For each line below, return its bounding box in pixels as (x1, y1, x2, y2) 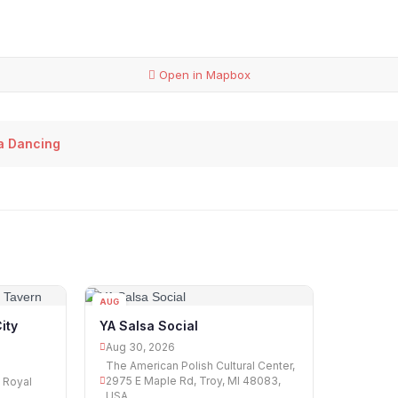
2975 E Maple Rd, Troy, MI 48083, (106, 373, 282, 387)
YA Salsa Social (99, 317, 199, 333)
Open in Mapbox (155, 68, 251, 83)
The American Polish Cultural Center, (106, 358, 296, 372)
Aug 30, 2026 (106, 339, 176, 354)
